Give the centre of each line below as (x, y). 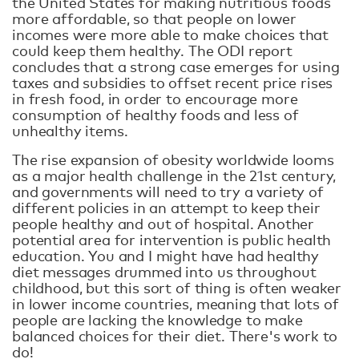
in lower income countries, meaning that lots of (175, 303)
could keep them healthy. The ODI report (152, 50)
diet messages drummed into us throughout (164, 271)
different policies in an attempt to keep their (166, 207)
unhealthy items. (70, 130)
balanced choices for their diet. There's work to (175, 335)
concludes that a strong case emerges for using (176, 66)
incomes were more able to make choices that (171, 34)
